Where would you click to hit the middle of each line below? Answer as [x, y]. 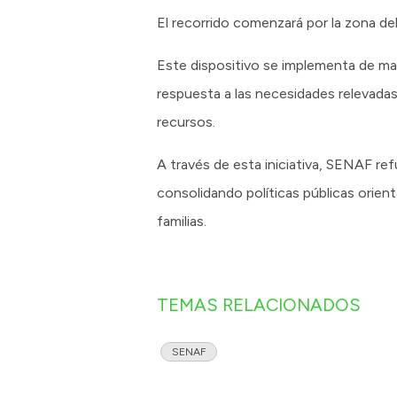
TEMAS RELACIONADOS [259, 305]
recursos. [186, 122]
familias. [182, 222]
